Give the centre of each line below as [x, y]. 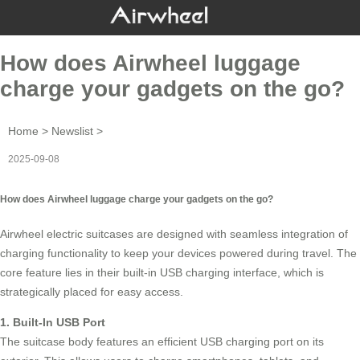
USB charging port [247, 341]
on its [309, 341]
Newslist [72, 131]
